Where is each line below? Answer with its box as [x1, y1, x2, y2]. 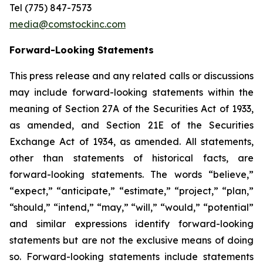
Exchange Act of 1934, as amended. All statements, [9, 136, 254, 147]
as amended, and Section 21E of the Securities [9, 119, 254, 131]
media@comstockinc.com [9, 18, 126, 30]
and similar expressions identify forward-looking [9, 218, 254, 230]
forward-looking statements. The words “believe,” [9, 168, 254, 180]
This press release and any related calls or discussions [9, 70, 254, 82]
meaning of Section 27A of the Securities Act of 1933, [9, 103, 254, 114]
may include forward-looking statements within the [9, 86, 254, 98]
